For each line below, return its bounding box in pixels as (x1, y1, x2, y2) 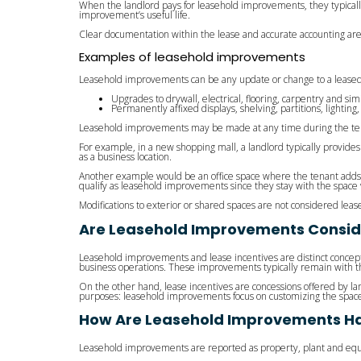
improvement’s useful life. (79, 7, 190, 22)
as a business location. (79, 149, 172, 164)
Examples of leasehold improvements (79, 48, 305, 65)
